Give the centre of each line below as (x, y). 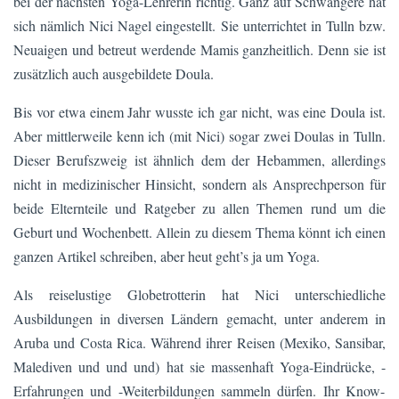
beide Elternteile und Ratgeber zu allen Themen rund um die (199, 208)
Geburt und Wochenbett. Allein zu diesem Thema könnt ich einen (199, 232)
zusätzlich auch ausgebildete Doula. (114, 73)
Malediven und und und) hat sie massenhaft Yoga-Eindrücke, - (199, 366)
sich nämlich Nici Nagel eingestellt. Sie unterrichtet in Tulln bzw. (199, 25)
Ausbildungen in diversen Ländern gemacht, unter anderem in (199, 318)
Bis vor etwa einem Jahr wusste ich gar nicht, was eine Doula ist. (199, 111)
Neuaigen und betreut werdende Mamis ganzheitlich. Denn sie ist (199, 49)
